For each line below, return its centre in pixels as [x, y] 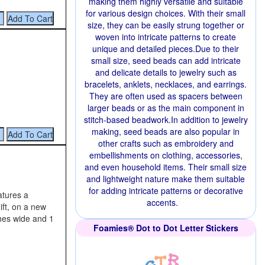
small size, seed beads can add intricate [166, 60]
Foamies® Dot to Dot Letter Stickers [166, 228]
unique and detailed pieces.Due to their [166, 49]
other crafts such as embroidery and [166, 143]
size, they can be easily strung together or [166, 25]
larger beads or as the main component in [166, 108]
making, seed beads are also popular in [166, 131]
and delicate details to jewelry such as [166, 72]
